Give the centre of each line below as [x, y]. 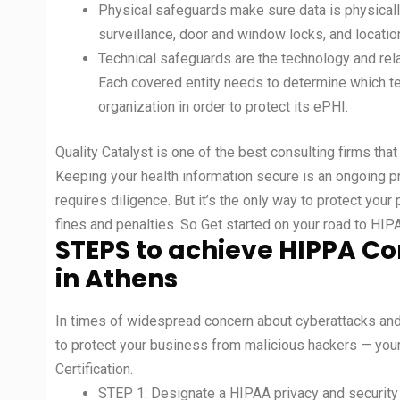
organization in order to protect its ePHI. [223, 107]
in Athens [117, 279]
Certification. [94, 369]
